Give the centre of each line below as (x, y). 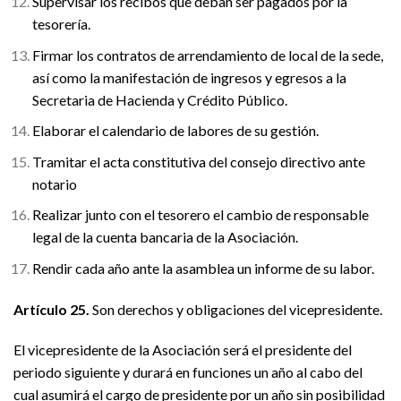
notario (54, 183)
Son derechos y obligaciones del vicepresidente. (236, 309)
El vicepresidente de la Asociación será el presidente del (183, 350)
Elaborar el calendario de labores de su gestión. (175, 131)
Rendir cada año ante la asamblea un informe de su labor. (203, 268)
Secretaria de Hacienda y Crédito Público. (159, 99)
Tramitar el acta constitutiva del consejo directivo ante (198, 161)
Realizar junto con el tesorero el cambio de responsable (200, 215)
